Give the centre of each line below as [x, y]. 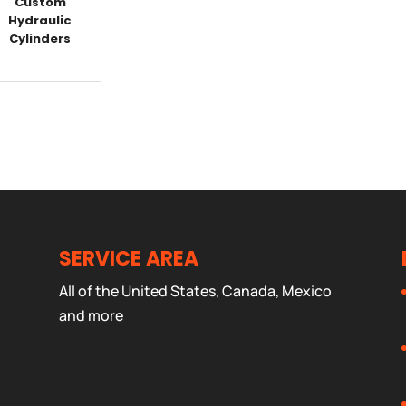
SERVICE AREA [128, 259]
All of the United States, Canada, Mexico [195, 291]
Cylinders [40, 38]
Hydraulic [40, 20]
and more [91, 315]
